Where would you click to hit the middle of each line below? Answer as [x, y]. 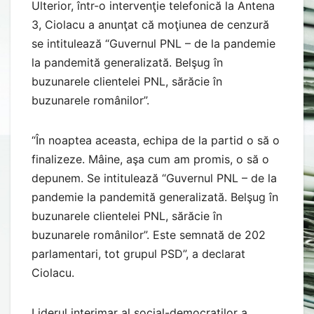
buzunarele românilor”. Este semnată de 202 [149, 234]
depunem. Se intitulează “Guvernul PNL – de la [154, 178]
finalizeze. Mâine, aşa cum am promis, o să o [150, 159]
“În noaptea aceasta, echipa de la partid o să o [156, 140]
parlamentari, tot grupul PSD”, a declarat [138, 253]
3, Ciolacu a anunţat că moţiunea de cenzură [150, 24]
